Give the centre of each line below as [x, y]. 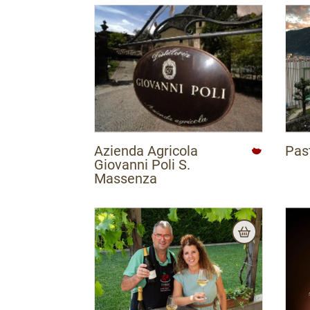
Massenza [126, 178]
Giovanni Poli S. [142, 164]
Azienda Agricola [146, 151]
